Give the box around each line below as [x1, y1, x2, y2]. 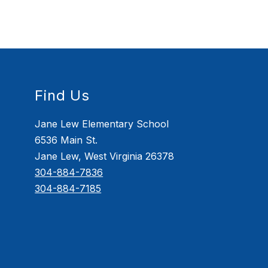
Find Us [35, 86, 90, 104]
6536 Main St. [35, 133, 98, 146]
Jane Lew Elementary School [35, 117, 169, 130]
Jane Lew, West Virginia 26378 [35, 150, 175, 162]
